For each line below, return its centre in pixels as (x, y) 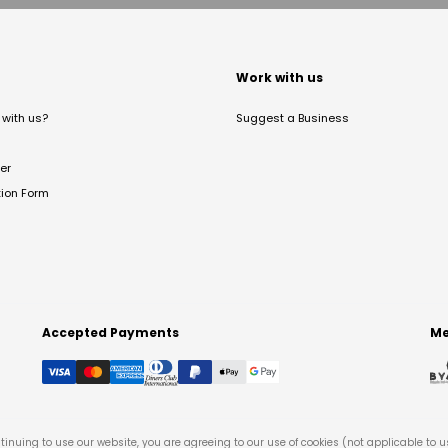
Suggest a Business (292, 118)
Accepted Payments (110, 332)
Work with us (279, 77)
